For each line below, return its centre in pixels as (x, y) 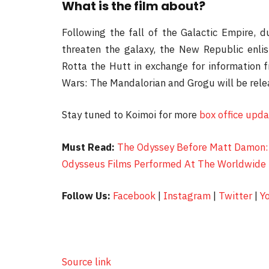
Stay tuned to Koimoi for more (131, 115)
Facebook (134, 196)
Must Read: (88, 147)
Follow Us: (86, 196)
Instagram (187, 196)
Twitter (235, 196)
